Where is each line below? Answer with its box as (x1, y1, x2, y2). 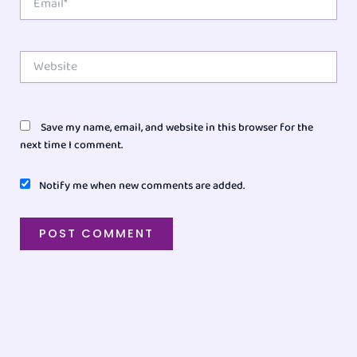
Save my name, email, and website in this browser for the (41, 119, 314, 137)
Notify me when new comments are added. (39, 177, 245, 195)
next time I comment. (20, 136, 124, 155)
